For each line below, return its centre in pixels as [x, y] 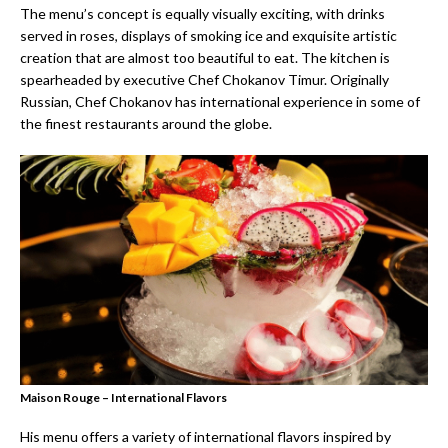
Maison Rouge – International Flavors [123, 397]
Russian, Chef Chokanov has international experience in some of [220, 101]
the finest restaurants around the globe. [146, 123]
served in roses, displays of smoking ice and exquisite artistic [208, 35]
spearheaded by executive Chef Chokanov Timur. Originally [204, 79]
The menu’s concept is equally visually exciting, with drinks [202, 13]
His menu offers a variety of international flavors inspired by [205, 436]
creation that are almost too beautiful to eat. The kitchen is [205, 57]
